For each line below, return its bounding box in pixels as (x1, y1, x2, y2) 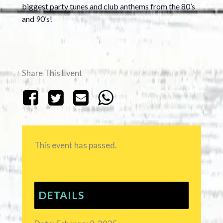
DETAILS (38, 189, 84, 202)
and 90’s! (21, 14, 52, 24)
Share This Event (21, 68, 83, 78)
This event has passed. (34, 140, 116, 150)
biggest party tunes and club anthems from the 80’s (21, 1, 195, 11)
